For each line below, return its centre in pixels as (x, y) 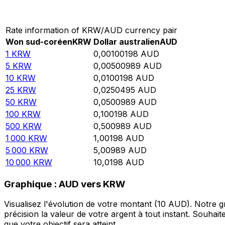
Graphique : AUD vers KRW (65, 184)
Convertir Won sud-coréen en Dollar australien (98, 9)
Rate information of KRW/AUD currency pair (91, 30)
